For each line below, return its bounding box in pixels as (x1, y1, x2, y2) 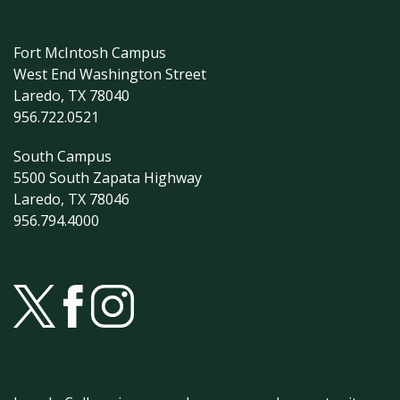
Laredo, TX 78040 (13, 86, 129, 106)
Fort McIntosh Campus (13, 43, 166, 63)
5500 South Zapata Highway (13, 168, 202, 188)
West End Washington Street (13, 64, 206, 85)
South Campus (13, 146, 112, 167)
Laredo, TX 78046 (13, 189, 129, 210)
